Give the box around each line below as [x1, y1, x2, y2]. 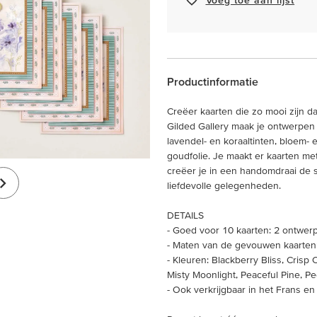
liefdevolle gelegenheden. [167, 180, 281, 191]
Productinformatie [167, 75, 258, 88]
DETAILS [167, 209, 204, 221]
